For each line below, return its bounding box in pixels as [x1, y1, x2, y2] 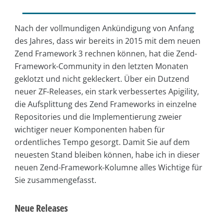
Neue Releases [15, 201, 68, 215]
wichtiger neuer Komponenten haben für [15, 124, 165, 135]
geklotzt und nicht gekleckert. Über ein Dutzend [15, 73, 189, 85]
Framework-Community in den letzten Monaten [15, 61, 188, 72]
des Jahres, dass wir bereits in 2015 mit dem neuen [15, 36, 200, 47]
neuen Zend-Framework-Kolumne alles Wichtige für [15, 162, 202, 173]
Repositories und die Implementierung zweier [15, 111, 182, 123]
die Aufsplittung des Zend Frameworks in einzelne [15, 99, 197, 110]
